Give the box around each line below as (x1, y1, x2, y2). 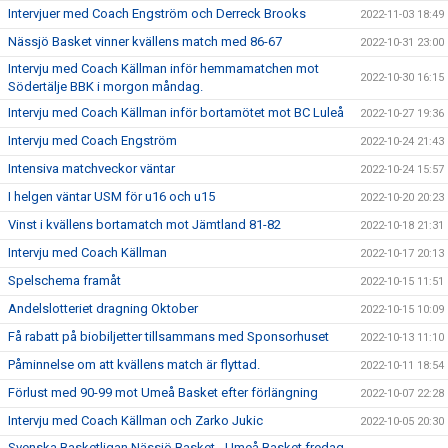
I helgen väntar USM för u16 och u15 (8, 189, 215, 204)
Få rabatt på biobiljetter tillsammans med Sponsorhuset (8, 329, 329, 344)
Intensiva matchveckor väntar (8, 161, 175, 176)
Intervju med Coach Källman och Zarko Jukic (8, 413, 263, 428)
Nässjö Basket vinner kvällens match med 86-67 (8, 34, 282, 49)
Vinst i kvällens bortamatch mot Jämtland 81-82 (8, 217, 281, 232)
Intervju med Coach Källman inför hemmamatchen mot (8, 61, 319, 76)
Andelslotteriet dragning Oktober (8, 301, 198, 316)
